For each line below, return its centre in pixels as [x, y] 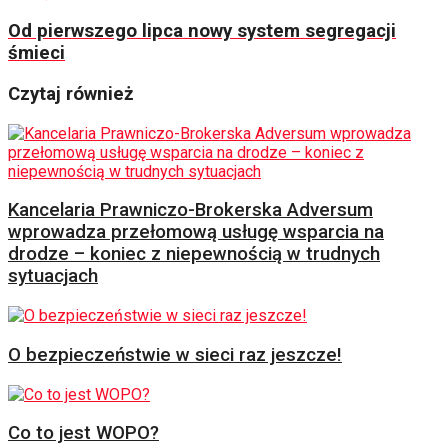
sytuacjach [53, 276]
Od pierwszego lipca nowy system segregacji [202, 31]
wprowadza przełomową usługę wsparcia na [196, 232]
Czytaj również [71, 93]
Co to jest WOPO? [83, 433]
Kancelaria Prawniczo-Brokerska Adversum [190, 210]
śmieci [36, 53]
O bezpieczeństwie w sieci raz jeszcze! [175, 354]
